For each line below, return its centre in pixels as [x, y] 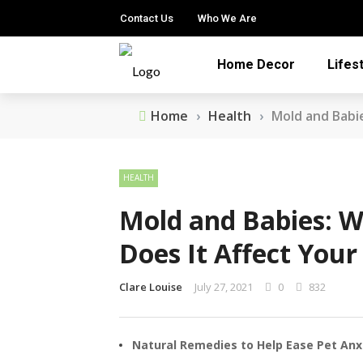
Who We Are [227, 18]
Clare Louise [151, 287]
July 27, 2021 [224, 287]
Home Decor [256, 64]
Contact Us [147, 18]
